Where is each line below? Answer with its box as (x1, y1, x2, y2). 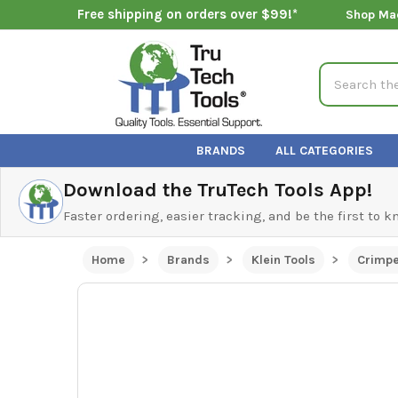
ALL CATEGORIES (275, 142, 374, 158)
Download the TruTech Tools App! (63, 178, 372, 202)
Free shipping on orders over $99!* (76, 6, 298, 23)
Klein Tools (251, 251, 315, 267)
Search (319, 63, 362, 80)
